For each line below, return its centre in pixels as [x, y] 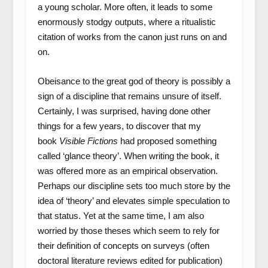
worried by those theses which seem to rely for [128, 231]
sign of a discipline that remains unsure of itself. [129, 96]
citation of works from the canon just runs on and [132, 37]
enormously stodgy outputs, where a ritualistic [127, 22]
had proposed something [167, 141]
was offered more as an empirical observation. [127, 171]
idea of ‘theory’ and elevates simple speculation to [133, 201]
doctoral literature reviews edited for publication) [130, 261]
